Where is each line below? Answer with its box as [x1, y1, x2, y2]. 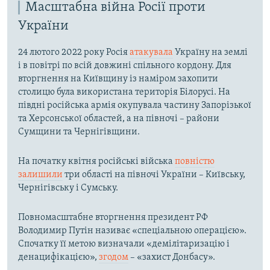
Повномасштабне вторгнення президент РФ [18, 213, 208, 223]
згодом [99, 253, 128, 263]
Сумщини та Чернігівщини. [18, 127, 140, 137]
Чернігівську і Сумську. [18, 183, 118, 193]
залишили [18, 170, 63, 180]
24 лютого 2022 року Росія [18, 48, 130, 58]
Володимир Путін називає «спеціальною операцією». [18, 226, 246, 236]
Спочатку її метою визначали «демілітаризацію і [18, 239, 230, 250]
